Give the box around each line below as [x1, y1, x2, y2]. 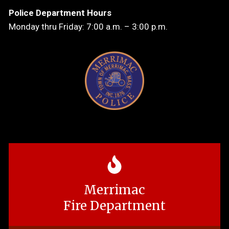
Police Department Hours [9, 8, 111, 18]
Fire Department [63, 198, 166, 214]
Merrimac [84, 182, 145, 198]
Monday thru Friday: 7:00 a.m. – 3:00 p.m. [9, 21, 168, 32]
